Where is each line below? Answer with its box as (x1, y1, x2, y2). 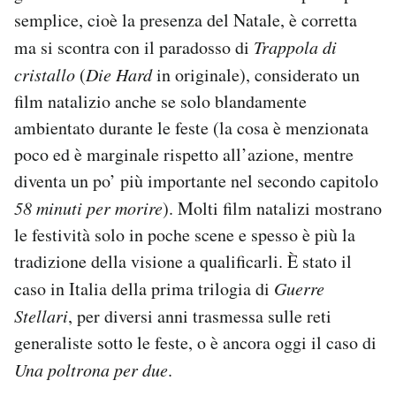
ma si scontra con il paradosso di (14, 34, 249, 59)
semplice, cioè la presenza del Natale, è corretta (14, 7, 357, 32)
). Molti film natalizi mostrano (163, 195, 382, 220)
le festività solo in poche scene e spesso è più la (14, 222, 355, 247)
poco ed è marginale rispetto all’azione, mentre (14, 141, 354, 166)
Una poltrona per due (14, 357, 168, 381)
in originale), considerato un (152, 62, 360, 87)
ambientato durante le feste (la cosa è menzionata (14, 115, 369, 140)
